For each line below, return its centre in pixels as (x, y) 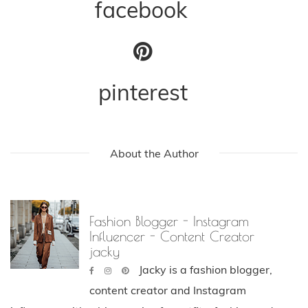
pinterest (143, 92)
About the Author (154, 153)
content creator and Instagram (168, 290)
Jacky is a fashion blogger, (206, 269)
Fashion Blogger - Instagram (169, 221)
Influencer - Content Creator (172, 236)
